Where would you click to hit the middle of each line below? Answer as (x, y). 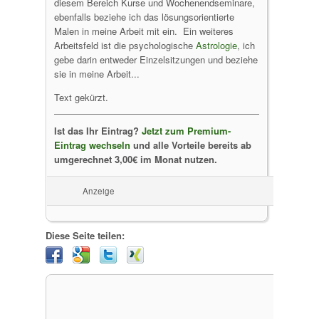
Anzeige (99, 191)
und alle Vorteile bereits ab (191, 145)
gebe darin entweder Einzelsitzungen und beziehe (156, 59)
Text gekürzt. (81, 97)
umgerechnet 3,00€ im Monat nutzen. (136, 159)
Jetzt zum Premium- (186, 131)
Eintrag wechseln (92, 145)
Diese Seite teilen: (85, 235)
